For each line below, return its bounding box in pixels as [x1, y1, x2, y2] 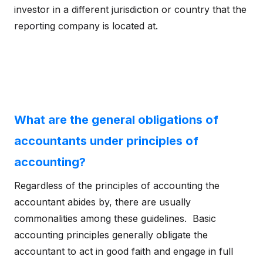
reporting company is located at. [14, 20, 158, 32]
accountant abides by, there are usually [14, 196, 191, 208]
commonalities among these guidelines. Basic [14, 213, 216, 224]
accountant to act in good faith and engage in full [14, 245, 233, 257]
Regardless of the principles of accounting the [14, 180, 220, 191]
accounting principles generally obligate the [14, 229, 208, 241]
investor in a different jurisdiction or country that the [14, 4, 247, 15]
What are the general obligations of [14, 113, 218, 127]
